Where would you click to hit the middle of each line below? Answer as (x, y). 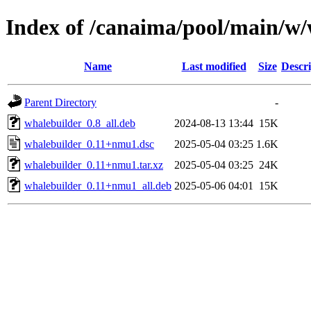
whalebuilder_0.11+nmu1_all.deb (98, 185)
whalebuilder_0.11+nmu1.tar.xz (94, 165)
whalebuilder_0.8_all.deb (80, 123)
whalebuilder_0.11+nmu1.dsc (89, 144)
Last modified (214, 66)
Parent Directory (60, 102)
